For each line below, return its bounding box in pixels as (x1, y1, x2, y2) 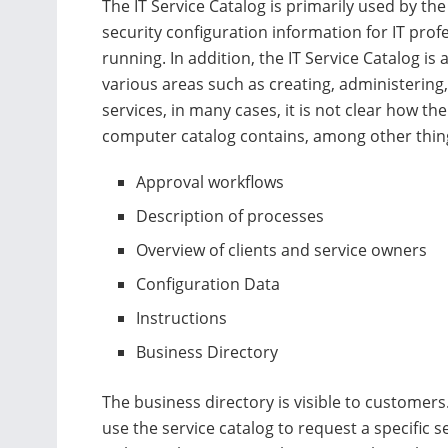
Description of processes (136, 204, 325, 227)
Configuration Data (136, 272, 281, 295)
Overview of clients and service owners (136, 238, 428, 261)
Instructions (136, 306, 228, 329)
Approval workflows (136, 170, 285, 193)
